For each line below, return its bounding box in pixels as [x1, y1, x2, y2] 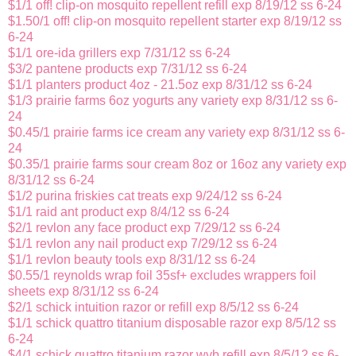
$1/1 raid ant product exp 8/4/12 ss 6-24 [8, 205, 230, 219]
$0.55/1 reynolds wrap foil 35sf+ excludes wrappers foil [8, 269, 316, 283]
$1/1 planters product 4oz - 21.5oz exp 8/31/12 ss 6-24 [8, 78, 312, 92]
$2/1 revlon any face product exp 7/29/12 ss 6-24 [8, 221, 281, 235]
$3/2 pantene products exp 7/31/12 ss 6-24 [8, 62, 247, 76]
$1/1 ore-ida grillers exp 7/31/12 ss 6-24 [8, 46, 230, 60]
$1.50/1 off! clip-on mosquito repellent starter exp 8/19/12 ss [8, 14, 342, 29]
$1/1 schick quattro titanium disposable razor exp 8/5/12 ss [8, 316, 336, 331]
